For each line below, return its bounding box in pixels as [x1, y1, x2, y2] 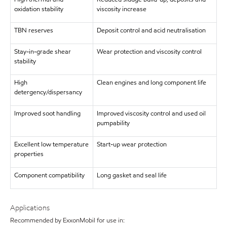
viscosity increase [96, 5, 146, 14]
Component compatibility [14, 171, 85, 180]
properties [14, 149, 44, 159]
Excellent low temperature [14, 140, 89, 149]
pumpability [96, 119, 130, 128]
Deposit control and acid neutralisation [96, 26, 206, 35]
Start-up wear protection [96, 140, 167, 149]
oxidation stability [14, 5, 63, 14]
